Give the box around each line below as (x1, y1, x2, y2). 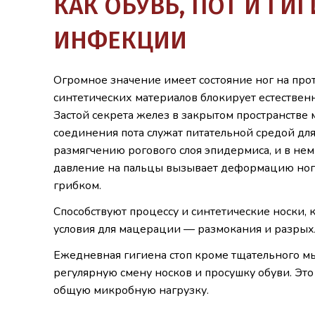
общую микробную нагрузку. (53, 283, 209, 299)
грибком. (53, 178, 101, 194)
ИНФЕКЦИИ (53, 25, 187, 56)
